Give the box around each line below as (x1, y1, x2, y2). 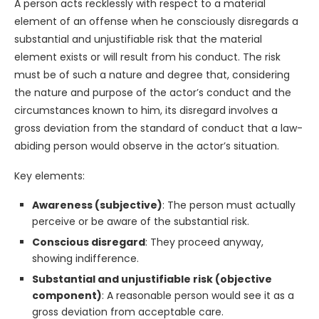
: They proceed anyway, (145, 235, 263, 249)
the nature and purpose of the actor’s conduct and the (14, 85, 291, 100)
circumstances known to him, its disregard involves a (14, 103, 278, 117)
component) (32, 288, 102, 303)
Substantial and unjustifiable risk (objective (32, 272, 272, 286)
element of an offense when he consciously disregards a (14, 14, 298, 28)
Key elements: (14, 169, 85, 183)
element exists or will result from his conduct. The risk (14, 50, 281, 64)
